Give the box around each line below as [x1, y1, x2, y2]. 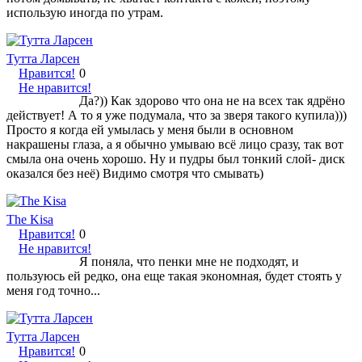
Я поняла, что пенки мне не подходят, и [79, 254, 299, 268]
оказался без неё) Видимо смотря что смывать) [6, 166, 263, 180]
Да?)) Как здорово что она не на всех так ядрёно [79, 93, 345, 107]
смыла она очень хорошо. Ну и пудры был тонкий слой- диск [6, 151, 345, 166]
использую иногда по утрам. [6, 5, 163, 19]
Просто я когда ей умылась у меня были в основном [6, 122, 293, 137]
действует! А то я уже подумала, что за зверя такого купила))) [6, 107, 347, 122]
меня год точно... [6, 283, 100, 297]
